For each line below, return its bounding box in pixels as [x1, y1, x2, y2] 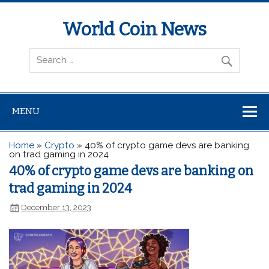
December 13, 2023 [21, 202, 92, 213]
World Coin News [62, 19, 207, 41]
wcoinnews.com [18, 43, 88, 54]
